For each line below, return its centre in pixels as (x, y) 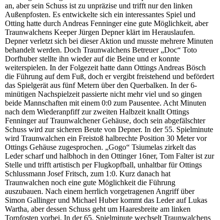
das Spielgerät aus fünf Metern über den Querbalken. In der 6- (101, 85)
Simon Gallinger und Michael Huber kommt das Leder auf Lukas (106, 200)
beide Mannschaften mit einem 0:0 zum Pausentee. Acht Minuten (106, 103)
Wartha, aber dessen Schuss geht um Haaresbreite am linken (98, 209)
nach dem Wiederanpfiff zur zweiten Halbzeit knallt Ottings (97, 112)
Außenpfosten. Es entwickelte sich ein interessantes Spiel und (100, 15)
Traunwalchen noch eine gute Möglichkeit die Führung (90, 183)
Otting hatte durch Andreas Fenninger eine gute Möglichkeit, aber (107, 24)
